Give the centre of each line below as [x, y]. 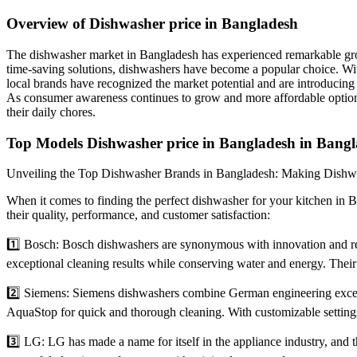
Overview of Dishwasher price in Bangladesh [152, 24]
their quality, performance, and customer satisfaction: [138, 215]
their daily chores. [51, 112]
